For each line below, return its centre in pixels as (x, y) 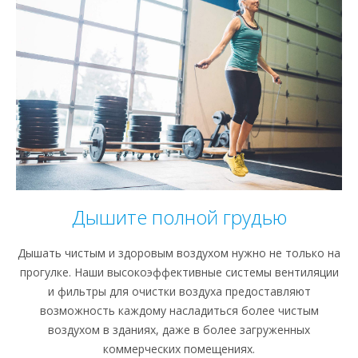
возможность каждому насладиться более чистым (179, 311)
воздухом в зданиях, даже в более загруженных (179, 330)
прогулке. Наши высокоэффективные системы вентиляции (179, 272)
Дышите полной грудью (179, 217)
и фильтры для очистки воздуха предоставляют (179, 292)
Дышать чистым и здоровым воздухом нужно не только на (179, 253)
